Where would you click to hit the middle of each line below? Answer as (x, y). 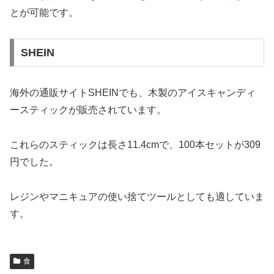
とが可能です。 (44, 12)
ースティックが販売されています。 (88, 110)
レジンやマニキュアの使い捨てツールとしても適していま (137, 196)
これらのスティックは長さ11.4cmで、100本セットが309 (135, 144)
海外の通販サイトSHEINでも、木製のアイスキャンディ (133, 93)
